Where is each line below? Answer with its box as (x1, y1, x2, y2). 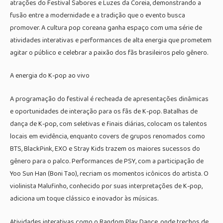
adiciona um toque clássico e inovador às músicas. (10, 193, 158, 205)
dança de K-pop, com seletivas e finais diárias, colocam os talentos (10, 118, 207, 130)
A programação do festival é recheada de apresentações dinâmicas (10, 94, 209, 105)
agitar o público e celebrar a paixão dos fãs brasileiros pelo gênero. (10, 47, 208, 58)
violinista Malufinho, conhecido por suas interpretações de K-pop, (10, 181, 203, 192)
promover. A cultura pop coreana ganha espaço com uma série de (10, 22, 202, 33)
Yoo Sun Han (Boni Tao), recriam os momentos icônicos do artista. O (10, 168, 209, 180)
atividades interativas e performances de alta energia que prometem (10, 34, 212, 46)
